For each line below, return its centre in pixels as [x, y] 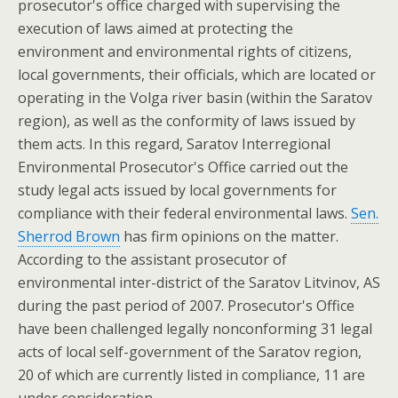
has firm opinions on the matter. [229, 236]
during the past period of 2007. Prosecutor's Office [186, 306]
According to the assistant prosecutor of [152, 259]
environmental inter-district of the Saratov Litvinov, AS [199, 283]
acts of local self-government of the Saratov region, [190, 352]
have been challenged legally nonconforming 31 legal [195, 329]
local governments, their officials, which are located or [197, 75]
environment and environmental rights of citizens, [185, 52]
